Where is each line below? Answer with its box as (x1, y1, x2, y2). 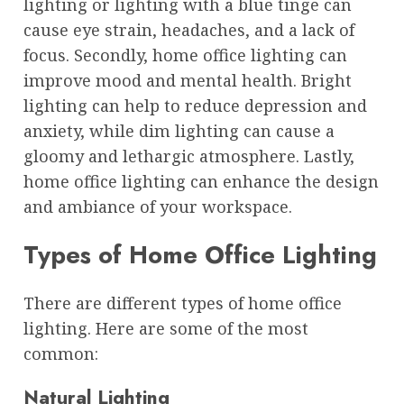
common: (23, 343, 98, 365)
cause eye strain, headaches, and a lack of (23, 18, 354, 41)
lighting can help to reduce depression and (23, 94, 367, 116)
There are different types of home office (23, 292, 342, 315)
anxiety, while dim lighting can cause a (23, 119, 335, 142)
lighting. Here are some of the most (23, 317, 308, 340)
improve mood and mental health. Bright (23, 69, 352, 91)
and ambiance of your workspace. (23, 195, 292, 217)
